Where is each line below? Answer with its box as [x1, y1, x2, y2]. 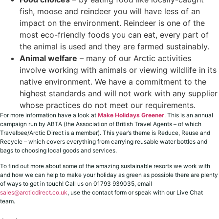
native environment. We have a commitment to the [20, 76, 206, 87]
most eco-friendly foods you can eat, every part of [20, 29, 209, 40]
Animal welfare [20, 53, 77, 63]
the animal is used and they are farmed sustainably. [20, 41, 209, 51]
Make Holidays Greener [98, 111, 164, 119]
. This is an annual [164, 111, 213, 119]
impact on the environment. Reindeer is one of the [20, 18, 205, 28]
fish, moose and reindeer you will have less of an [20, 6, 200, 16]
